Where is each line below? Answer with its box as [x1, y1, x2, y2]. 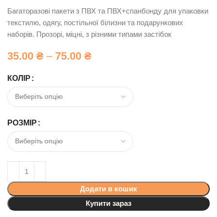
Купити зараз [86, 199, 131, 207]
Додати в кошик [80, 184, 137, 193]
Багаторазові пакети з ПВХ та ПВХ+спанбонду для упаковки [7, 6, 209, 15]
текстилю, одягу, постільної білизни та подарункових [7, 18, 184, 27]
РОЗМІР [7, 118, 37, 127]
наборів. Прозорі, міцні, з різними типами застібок [7, 30, 172, 38]
